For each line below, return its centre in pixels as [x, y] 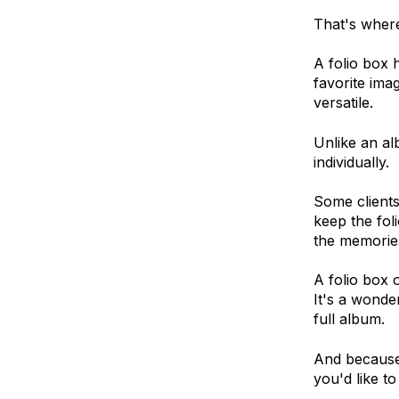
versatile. [343, 103]
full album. [349, 319]
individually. [351, 162]
